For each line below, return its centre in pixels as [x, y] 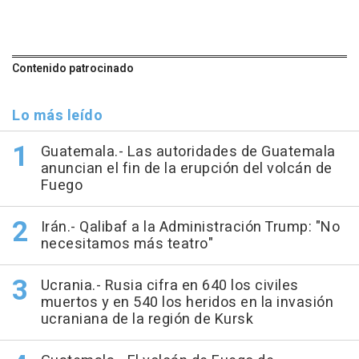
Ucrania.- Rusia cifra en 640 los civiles [169, 286]
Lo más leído [57, 116]
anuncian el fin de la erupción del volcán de [186, 169]
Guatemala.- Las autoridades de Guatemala [188, 152]
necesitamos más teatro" [127, 244]
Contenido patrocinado [73, 69]
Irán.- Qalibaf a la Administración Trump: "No [190, 228]
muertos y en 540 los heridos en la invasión [187, 303]
